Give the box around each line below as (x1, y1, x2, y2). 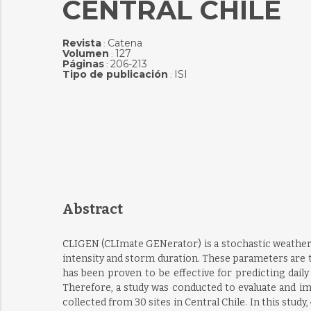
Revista (62, 37, 101, 49)
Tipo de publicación (62, 68, 168, 81)
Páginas (62, 58, 104, 70)
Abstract (62, 201, 123, 217)
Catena (107, 37, 142, 49)
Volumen (62, 47, 109, 60)
